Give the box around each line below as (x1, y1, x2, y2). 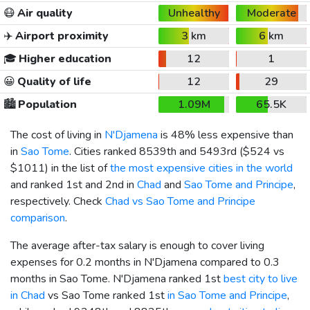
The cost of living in (10, 127, 104, 143)
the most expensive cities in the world (110, 160, 293, 176)
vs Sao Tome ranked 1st (45, 287, 167, 303)
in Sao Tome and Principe (167, 287, 287, 303)
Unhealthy (167, 5, 220, 21)
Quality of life (15, 73, 91, 89)
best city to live (224, 271, 298, 286)
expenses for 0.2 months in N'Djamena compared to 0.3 (10, 254, 280, 270)
